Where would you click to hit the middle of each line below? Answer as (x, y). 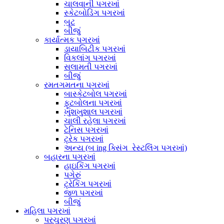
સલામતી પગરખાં (91, 67)
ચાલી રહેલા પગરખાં (95, 121)
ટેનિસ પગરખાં (86, 130)
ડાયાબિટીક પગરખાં (95, 49)
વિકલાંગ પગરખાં (90, 58)
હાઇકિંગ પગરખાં (90, 166)
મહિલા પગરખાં (47, 211)
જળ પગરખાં (83, 193)
